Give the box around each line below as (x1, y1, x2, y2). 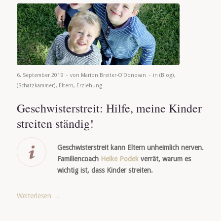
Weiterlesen (16, 192, 51, 200)
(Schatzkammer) (16, 82, 56, 89)
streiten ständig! (16, 115, 94, 132)
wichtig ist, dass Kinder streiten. (57, 166, 153, 175)
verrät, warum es (138, 155, 191, 163)
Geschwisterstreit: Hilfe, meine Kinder (16, 100, 202, 116)
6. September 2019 (16, 72, 63, 79)
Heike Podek (100, 155, 139, 163)
